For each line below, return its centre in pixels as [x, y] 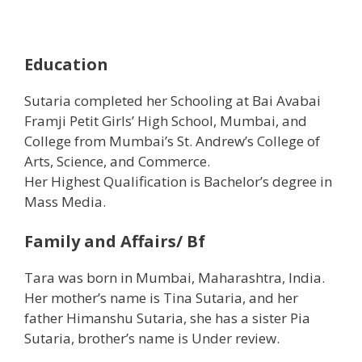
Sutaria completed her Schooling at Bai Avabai [173, 100]
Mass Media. [65, 201]
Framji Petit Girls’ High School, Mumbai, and [166, 120]
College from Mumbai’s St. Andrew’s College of [172, 141]
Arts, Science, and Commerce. [117, 161]
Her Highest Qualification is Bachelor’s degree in [178, 181]
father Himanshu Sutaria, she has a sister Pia [167, 318]
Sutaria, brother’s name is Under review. [152, 339]
